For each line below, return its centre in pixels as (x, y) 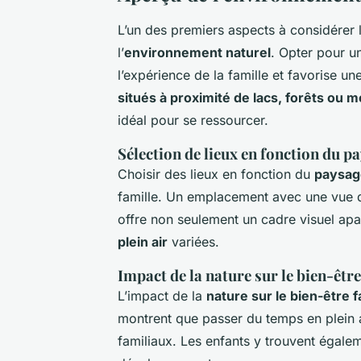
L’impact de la (162, 295)
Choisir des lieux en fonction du (216, 174)
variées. (193, 241)
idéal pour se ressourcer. (193, 120)
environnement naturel (197, 52)
